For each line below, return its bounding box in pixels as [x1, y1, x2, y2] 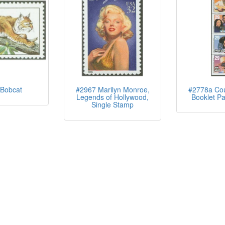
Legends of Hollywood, [76, 92, 149, 102]
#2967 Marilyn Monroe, [75, 84, 150, 94]
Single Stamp [91, 99, 134, 109]
